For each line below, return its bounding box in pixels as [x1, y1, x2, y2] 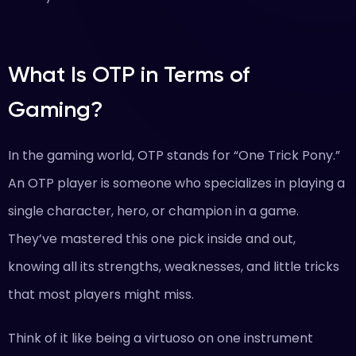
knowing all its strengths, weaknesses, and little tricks [8, 257, 339, 276]
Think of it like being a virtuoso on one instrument [8, 329, 313, 347]
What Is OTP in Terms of [8, 61, 250, 87]
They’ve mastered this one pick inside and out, [8, 230, 296, 248]
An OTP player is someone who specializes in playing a [8, 174, 345, 192]
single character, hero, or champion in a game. [8, 202, 299, 220]
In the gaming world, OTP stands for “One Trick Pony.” [8, 146, 340, 164]
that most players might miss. [8, 285, 194, 304]
